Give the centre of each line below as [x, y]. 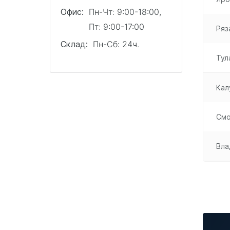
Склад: [74, 44]
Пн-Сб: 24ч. [116, 44]
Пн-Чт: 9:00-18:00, [126, 12]
